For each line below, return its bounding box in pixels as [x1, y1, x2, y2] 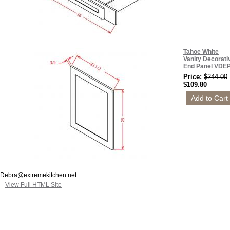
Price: [183, 73, 204, 81]
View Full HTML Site [5, 181, 62, 188]
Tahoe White [183, 48, 219, 55]
